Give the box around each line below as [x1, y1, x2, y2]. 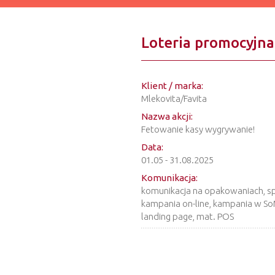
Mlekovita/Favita [141, 93, 207, 104]
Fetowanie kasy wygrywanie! [141, 124, 255, 134]
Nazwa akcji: [141, 111, 193, 122]
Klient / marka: [141, 80, 203, 91]
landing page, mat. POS [141, 211, 234, 222]
